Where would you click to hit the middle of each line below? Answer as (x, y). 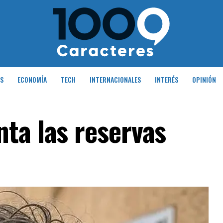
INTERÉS (166, 79)
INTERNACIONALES (115, 79)
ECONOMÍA (32, 79)
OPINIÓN (204, 79)
